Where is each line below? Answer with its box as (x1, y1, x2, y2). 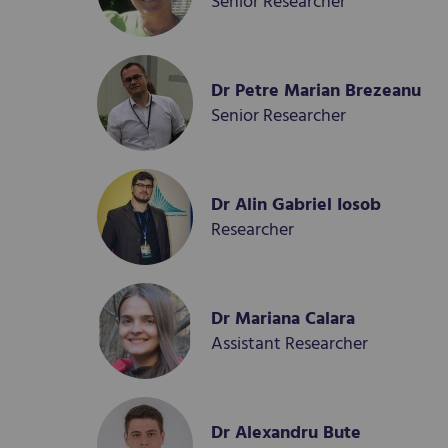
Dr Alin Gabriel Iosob (211, 190, 381, 220)
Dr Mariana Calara (211, 304, 355, 334)
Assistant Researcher (211, 329, 368, 359)
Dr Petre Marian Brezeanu (211, 76, 421, 106)
